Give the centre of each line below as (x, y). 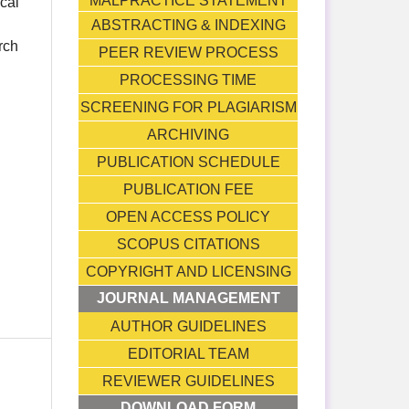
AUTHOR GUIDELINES (188, 326)
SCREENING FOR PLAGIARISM (188, 107)
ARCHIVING (188, 134)
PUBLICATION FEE (188, 189)
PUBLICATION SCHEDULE (188, 162)
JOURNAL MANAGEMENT (188, 298)
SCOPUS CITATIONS (188, 244)
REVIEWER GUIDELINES (188, 381)
